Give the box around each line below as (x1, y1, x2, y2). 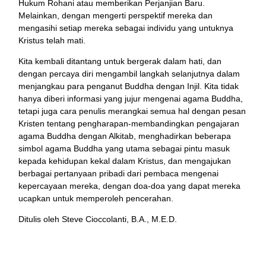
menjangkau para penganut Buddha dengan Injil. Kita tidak (18, 81, 239, 91)
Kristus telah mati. (18, 36, 86, 46)
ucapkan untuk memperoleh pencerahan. (18, 194, 174, 204)
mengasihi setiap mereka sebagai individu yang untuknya (18, 23, 234, 33)
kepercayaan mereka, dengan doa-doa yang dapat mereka (18, 181, 241, 191)
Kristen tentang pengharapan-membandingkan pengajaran (18, 119, 240, 129)
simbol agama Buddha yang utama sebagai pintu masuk (18, 144, 230, 154)
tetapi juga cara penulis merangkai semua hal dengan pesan (18, 106, 246, 116)
